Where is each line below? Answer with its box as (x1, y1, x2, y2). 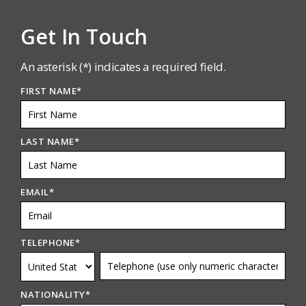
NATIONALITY (20, 288, 85, 301)
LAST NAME (20, 135, 74, 148)
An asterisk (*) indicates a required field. (20, 59, 229, 75)
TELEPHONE (20, 236, 75, 249)
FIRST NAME (20, 85, 77, 98)
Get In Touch (20, 23, 148, 51)
